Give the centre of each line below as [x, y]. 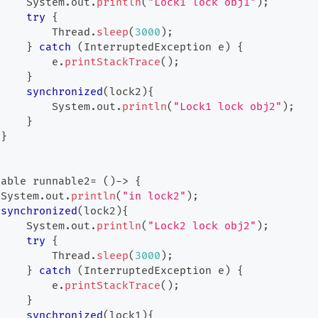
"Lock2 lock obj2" [202, 226]
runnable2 [58, 181]
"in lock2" [154, 196]
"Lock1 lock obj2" [227, 107]
